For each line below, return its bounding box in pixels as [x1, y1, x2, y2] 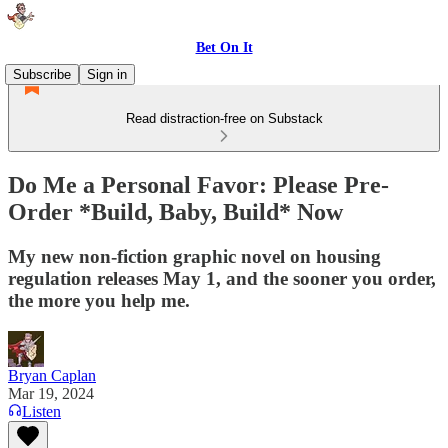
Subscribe [13, 67, 71, 82]
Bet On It [195, 40, 253, 55]
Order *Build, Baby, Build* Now [8, 198, 343, 225]
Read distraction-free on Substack [125, 111, 323, 126]
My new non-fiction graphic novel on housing [8, 245, 381, 267]
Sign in [87, 67, 127, 82]
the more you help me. [8, 289, 190, 311]
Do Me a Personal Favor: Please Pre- [8, 171, 389, 198]
